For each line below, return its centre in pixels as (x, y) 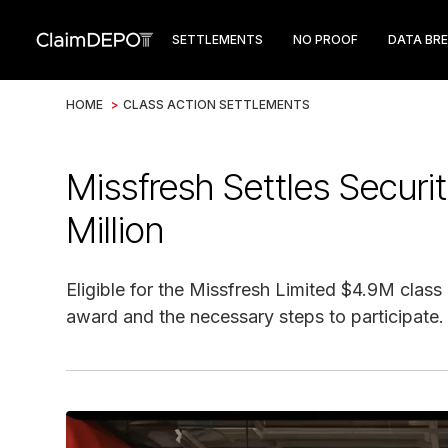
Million (115, 230)
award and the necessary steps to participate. (255, 316)
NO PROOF (325, 39)
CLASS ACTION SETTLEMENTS (216, 104)
